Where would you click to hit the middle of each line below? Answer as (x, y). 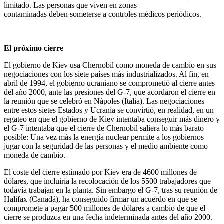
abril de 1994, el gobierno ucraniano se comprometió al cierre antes (109, 83)
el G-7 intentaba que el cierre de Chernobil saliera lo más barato (104, 128)
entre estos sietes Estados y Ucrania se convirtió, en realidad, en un (109, 110)
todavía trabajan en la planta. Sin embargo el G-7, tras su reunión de (111, 190)
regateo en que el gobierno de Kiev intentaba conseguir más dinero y (112, 119)
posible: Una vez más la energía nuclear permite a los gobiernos (104, 137)
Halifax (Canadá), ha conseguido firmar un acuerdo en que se (101, 199)
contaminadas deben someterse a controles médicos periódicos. (103, 14)
